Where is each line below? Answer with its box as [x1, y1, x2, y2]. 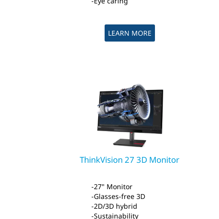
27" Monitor [94, 182, 133, 192]
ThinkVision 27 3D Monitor [80, 154, 180, 166]
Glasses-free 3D [94, 192, 146, 201]
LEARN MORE [108, 28, 152, 38]
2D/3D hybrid [94, 201, 138, 211]
